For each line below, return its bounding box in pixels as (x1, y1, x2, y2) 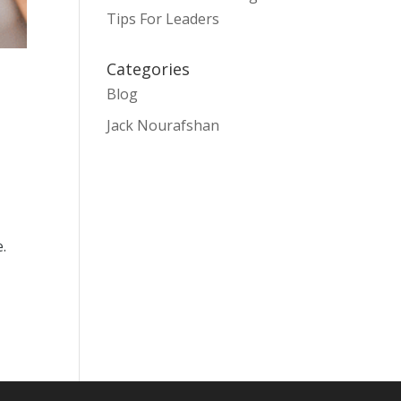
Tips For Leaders (107, 9, 220, 29)
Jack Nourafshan (107, 115, 220, 135)
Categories (107, 58, 191, 80)
